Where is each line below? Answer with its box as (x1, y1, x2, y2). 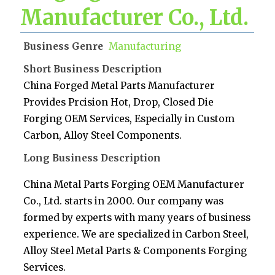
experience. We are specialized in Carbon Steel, (23, 228, 249, 240)
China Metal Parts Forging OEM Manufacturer (23, 178, 245, 190)
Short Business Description (23, 63, 163, 76)
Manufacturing (109, 41, 182, 53)
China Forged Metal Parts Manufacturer (23, 80, 215, 92)
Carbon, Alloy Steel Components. (23, 130, 182, 142)
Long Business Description (23, 152, 161, 165)
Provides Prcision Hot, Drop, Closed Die (23, 96, 214, 109)
